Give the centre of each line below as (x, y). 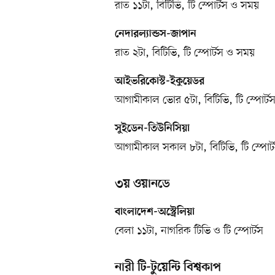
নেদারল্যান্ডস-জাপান (156, 34)
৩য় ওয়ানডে (142, 184)
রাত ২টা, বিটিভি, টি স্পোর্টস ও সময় (185, 52)
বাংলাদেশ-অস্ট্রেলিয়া (155, 212)
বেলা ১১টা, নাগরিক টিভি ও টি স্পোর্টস (189, 230)
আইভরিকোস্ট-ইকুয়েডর (160, 81)
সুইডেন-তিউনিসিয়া (152, 129)
